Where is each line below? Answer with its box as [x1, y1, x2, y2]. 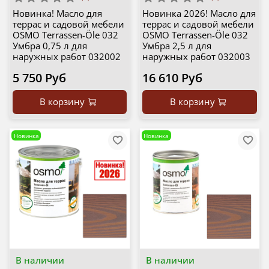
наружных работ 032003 [142, 50, 250, 63]
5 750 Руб [12, 70, 66, 86]
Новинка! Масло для [12, 7, 102, 20]
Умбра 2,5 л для [142, 40, 211, 52]
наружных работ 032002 [12, 50, 121, 63]
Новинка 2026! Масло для [142, 7, 256, 20]
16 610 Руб [142, 70, 202, 86]
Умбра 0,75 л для [12, 40, 87, 52]
